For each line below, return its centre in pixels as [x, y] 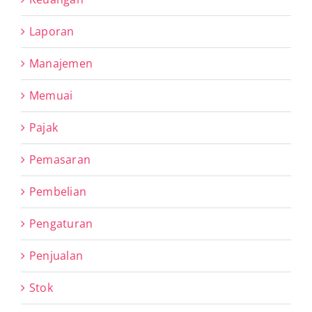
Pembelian [58, 191]
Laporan [52, 31]
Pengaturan [61, 223]
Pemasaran [60, 159]
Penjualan [56, 255]
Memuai [51, 95]
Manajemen [61, 63]
